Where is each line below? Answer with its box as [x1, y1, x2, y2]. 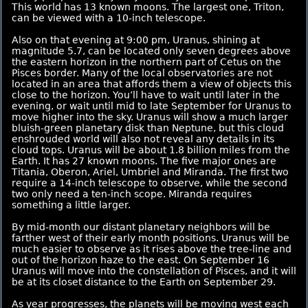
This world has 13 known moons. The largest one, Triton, [12, 1, 284, 12]
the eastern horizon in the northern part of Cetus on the [12, 56, 281, 67]
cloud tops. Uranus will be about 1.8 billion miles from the [12, 144, 290, 155]
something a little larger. [12, 199, 131, 210]
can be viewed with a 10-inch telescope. [12, 12, 206, 23]
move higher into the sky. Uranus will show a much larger [12, 111, 288, 122]
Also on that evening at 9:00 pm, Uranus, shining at [12, 34, 260, 45]
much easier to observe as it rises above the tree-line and [12, 243, 291, 254]
